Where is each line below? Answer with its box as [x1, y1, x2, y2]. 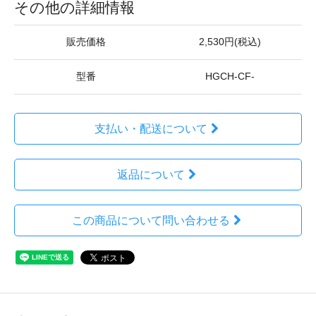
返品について [116, 169, 185, 181]
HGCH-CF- [205, 71, 255, 82]
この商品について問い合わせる [71, 214, 230, 226]
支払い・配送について [94, 123, 207, 135]
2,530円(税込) [199, 37, 261, 47]
